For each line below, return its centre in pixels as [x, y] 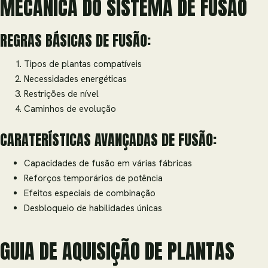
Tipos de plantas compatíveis [83, 64]
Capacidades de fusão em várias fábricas [108, 164]
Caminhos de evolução [70, 109]
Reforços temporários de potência [93, 179]
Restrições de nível [61, 94]
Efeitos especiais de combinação [90, 194]
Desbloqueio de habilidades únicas [93, 208]
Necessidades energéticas [75, 79]
